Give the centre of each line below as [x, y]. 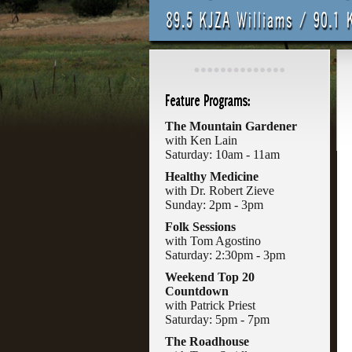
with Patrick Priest [210, 305]
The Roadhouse [207, 341]
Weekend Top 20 [210, 277]
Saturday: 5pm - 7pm [217, 319]
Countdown [197, 291]
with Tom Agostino [213, 241]
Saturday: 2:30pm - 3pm [225, 255]
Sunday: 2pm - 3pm [214, 205]
